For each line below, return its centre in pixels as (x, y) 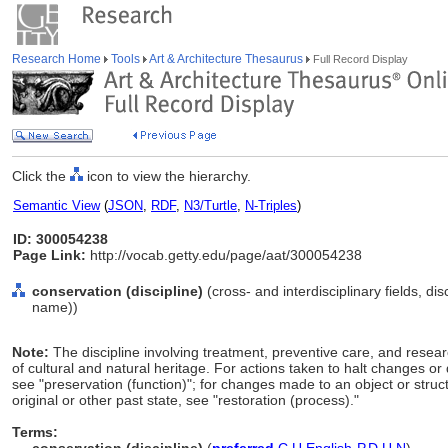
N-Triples (271, 205)
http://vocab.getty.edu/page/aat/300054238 (224, 255)
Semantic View (56, 205)
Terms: (35, 432)
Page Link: (49, 255)
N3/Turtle (210, 205)
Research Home (58, 59)
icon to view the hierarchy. (167, 176)
